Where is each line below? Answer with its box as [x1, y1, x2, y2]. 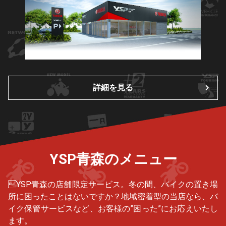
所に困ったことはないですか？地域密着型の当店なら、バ [8, 192, 218, 202]
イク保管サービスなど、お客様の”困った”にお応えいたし [8, 204, 218, 214]
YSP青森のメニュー [49, 151, 177, 168]
